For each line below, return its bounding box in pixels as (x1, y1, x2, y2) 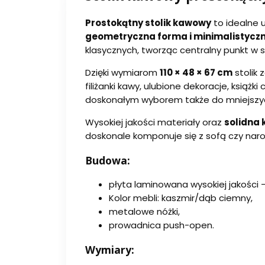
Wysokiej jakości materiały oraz (85, 115, 224, 128)
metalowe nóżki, (109, 205, 180, 218)
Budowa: (85, 153, 130, 167)
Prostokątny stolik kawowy (85, 16, 211, 29)
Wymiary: (85, 242, 134, 257)
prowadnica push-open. (109, 219, 214, 232)
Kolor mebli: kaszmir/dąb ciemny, (109, 192, 253, 205)
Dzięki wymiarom (85, 66, 160, 79)
